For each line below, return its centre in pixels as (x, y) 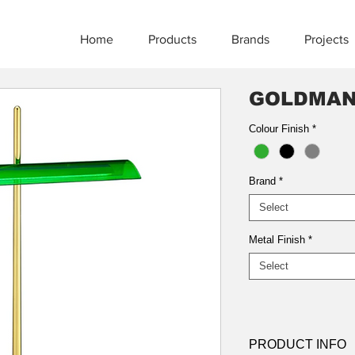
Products (172, 39)
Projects (326, 39)
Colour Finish (279, 129)
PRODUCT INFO (298, 345)
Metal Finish (277, 240)
